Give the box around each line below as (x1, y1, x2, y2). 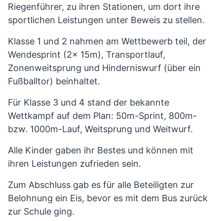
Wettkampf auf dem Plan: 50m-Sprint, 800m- (8, 110, 197, 121)
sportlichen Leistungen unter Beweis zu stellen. (8, 14, 205, 25)
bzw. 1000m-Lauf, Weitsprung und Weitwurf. (8, 123, 193, 134)
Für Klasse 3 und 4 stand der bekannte (8, 97, 169, 108)
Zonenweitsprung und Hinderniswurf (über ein (8, 62, 201, 73)
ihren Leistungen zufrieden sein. (8, 158, 141, 169)
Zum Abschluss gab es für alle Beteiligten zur (8, 179, 194, 190)
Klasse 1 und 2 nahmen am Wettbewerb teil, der (8, 36, 206, 46)
